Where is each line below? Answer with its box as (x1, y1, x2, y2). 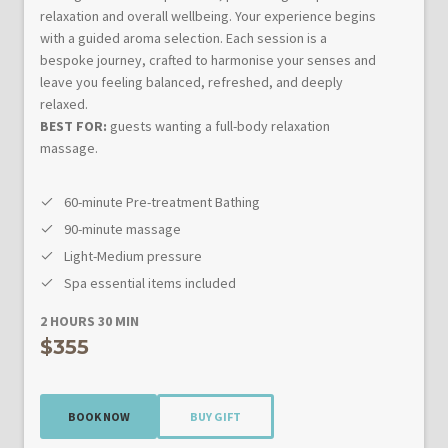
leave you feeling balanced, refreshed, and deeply (40, 72, 343, 91)
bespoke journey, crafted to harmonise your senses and (40, 50, 376, 69)
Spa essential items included (64, 273, 236, 292)
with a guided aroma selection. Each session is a (40, 28, 327, 47)
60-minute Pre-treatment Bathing (64, 192, 260, 211)
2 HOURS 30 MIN (40, 311, 139, 330)
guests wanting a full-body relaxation (107, 116, 330, 135)
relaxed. (40, 94, 88, 113)
